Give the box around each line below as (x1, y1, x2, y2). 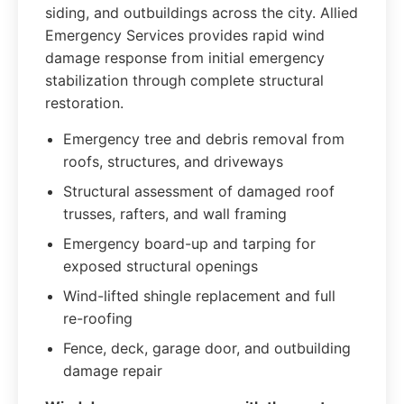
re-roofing (63, 309, 133, 327)
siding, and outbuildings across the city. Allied (45, 4, 358, 22)
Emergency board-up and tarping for (63, 234, 316, 252)
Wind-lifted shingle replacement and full (63, 287, 335, 305)
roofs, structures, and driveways (63, 152, 283, 170)
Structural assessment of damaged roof (63, 182, 335, 200)
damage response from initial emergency (45, 49, 325, 67)
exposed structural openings (63, 257, 258, 275)
